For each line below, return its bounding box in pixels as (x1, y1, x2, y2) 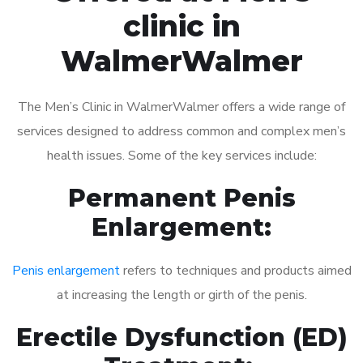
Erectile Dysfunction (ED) (15, 322, 348, 352)
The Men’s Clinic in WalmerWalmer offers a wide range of (18, 97, 345, 116)
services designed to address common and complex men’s (17, 122, 346, 140)
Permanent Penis (67, 182, 296, 213)
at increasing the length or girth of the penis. (56, 285, 307, 304)
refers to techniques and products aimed (119, 261, 352, 280)
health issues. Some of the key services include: (46, 146, 317, 164)
